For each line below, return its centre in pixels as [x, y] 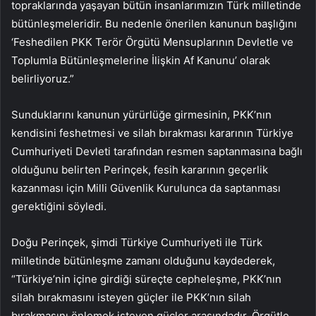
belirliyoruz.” [43, 79]
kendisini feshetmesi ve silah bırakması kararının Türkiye [152, 133]
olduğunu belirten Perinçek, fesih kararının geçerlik [140, 170]
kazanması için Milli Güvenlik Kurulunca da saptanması [146, 188]
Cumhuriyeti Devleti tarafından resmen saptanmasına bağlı [157, 152]
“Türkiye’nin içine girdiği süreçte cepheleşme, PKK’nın [146, 279]
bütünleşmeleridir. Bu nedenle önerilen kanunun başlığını [154, 24]
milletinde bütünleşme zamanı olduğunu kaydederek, [143, 261]
